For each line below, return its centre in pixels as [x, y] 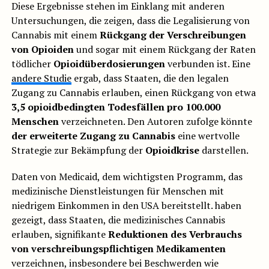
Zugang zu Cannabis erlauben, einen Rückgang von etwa [133, 93]
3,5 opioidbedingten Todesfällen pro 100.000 [116, 107]
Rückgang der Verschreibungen [173, 35]
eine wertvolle [207, 136]
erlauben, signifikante [59, 234]
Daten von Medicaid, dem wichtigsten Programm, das [127, 177]
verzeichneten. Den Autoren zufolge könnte [155, 122]
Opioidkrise [172, 150]
